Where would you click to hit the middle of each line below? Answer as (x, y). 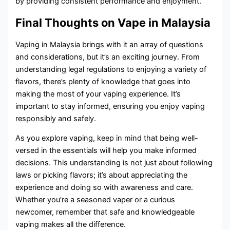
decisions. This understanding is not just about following (114, 163)
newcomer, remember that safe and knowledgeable (105, 212)
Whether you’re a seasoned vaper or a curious (95, 200)
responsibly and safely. (56, 118)
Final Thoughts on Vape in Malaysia (113, 23)
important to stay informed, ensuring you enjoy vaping (110, 106)
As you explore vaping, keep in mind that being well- (107, 138)
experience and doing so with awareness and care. (104, 188)
